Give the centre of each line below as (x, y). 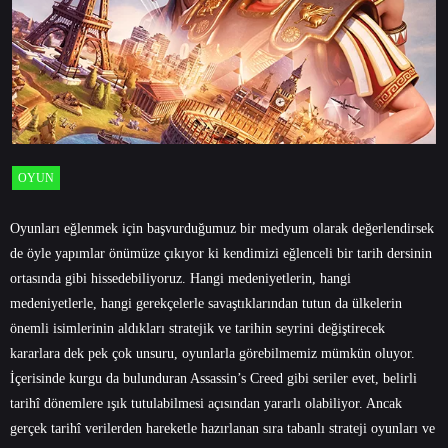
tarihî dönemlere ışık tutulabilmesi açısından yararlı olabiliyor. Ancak (206, 403)
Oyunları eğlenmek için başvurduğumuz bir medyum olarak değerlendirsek (222, 228)
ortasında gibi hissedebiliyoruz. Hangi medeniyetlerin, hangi (180, 278)
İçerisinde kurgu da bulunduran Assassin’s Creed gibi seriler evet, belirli (213, 378)
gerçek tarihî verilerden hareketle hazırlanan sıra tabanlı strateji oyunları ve (222, 428)
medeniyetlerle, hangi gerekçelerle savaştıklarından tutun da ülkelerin (206, 303)
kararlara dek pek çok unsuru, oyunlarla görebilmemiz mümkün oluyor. (212, 353)
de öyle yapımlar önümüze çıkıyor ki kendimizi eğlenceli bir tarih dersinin (221, 253)
